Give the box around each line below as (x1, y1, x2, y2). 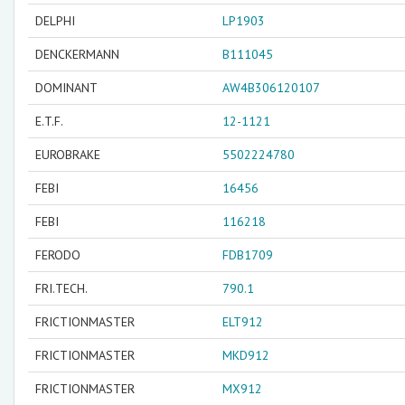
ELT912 (222, 314, 263, 330)
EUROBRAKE (35, 146, 100, 163)
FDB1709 (222, 247, 273, 263)
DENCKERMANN (35, 46, 119, 62)
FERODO (35, 247, 80, 263)
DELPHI (35, 13, 75, 29)
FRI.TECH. (35, 280, 88, 297)
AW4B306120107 (222, 80, 320, 96)
